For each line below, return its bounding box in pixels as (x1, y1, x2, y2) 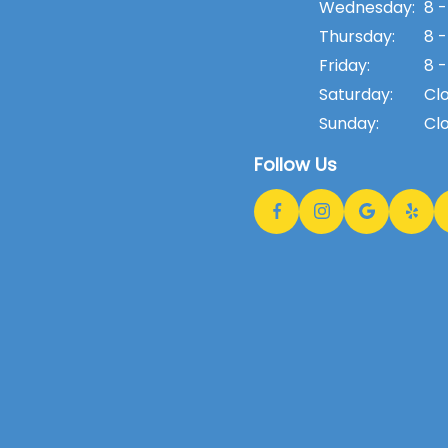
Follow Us (254, 151, 337, 177)
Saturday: (319, 82, 393, 106)
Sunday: (319, 111, 379, 135)
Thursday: (319, 24, 395, 48)
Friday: (319, 53, 370, 77)
